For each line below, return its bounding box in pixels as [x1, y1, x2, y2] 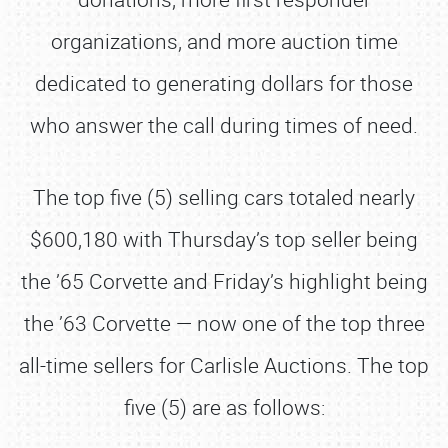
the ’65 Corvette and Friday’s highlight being [20, 267, 428, 295]
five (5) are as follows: [123, 393, 325, 421]
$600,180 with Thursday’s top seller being [30, 225, 418, 253]
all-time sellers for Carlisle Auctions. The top [19, 351, 429, 379]
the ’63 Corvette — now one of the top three [23, 309, 425, 337]
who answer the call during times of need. [30, 111, 418, 139]
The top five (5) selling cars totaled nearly [33, 183, 415, 211]
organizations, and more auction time [50, 27, 398, 55]
